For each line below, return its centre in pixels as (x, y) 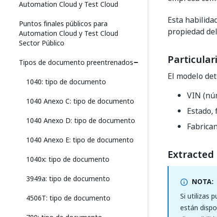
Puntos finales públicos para (63, 23)
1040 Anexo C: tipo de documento (80, 101)
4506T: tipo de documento (68, 198)
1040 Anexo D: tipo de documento (81, 120)
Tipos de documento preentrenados (76, 62)
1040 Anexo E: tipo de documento (80, 140)
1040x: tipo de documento (68, 159)
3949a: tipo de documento (68, 178)
